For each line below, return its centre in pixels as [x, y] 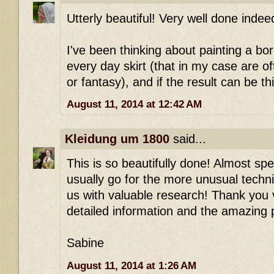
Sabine [85, 243]
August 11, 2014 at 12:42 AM [134, 104]
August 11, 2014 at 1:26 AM [131, 265]
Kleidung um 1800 [117, 139]
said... [188, 139]
